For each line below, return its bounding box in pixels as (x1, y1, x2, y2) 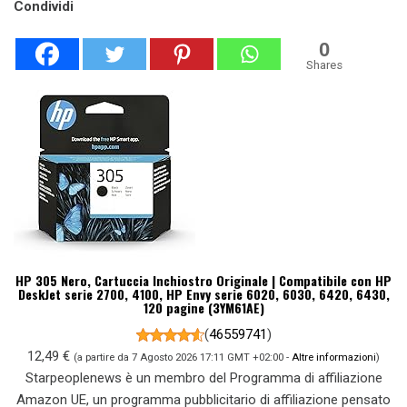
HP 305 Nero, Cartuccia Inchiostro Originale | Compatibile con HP (15, 270, 392, 290)
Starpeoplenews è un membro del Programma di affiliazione (25, 369, 382, 386)
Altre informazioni (292, 350, 376, 363)
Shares (306, 57, 342, 72)
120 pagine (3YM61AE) (143, 297, 264, 317)
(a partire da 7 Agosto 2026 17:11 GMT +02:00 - (74, 350, 292, 363)
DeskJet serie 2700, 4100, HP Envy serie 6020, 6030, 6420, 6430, (17, 283, 390, 303)
